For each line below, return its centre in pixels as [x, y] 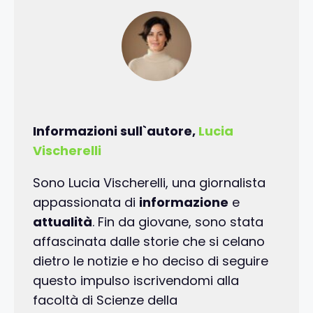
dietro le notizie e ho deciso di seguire [151, 261]
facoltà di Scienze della [105, 300]
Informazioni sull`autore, [116, 131]
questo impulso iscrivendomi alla [136, 281]
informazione [184, 203]
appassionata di [86, 203]
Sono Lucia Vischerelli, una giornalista [149, 183]
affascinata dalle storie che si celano [149, 242]
